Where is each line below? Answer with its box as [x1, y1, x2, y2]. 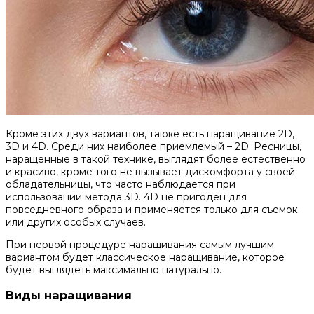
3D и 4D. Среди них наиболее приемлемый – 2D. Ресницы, [6, 140, 301, 153]
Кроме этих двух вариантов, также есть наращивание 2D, [6, 128, 294, 141]
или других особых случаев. [6, 216, 146, 229]
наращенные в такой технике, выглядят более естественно [6, 153, 306, 166]
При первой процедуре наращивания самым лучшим [6, 238, 274, 252]
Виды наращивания [6, 287, 132, 302]
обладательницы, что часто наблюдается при [6, 178, 235, 191]
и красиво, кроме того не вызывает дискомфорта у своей [6, 165, 295, 179]
